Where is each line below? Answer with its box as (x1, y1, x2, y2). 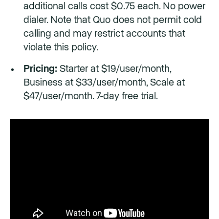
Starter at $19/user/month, (57, 64, 171, 74)
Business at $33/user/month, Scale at (23, 77, 185, 88)
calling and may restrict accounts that (23, 28, 185, 39)
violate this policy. (23, 42, 98, 52)
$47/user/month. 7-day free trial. (23, 91, 158, 101)
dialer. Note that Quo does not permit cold (23, 15, 202, 25)
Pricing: (23, 64, 57, 74)
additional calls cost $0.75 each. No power (23, 1, 205, 11)
